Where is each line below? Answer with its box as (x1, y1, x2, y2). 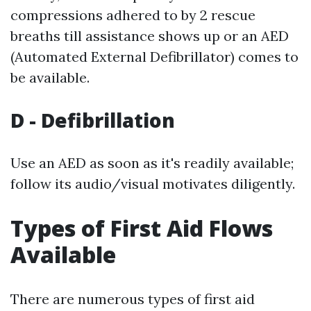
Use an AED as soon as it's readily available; (10, 154, 294, 171)
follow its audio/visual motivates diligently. (10, 175, 295, 192)
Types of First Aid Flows (10, 213, 273, 243)
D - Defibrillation (10, 107, 175, 133)
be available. (10, 69, 90, 86)
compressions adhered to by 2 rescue (10, 6, 255, 24)
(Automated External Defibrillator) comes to (10, 48, 299, 65)
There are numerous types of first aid (10, 290, 255, 308)
